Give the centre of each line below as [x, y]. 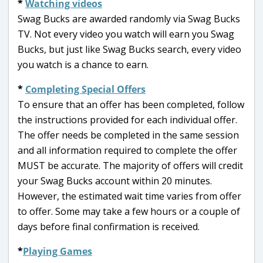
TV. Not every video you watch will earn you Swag [126, 34]
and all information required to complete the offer [127, 150]
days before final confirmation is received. [109, 226]
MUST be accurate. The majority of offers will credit [130, 165]
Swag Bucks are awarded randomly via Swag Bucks [129, 18]
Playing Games [58, 251]
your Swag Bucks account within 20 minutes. [115, 181]
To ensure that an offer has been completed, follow [131, 104]
